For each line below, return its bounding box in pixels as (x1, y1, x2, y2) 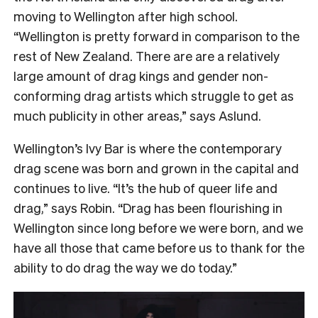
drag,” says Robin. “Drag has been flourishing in (13, 199, 283, 216)
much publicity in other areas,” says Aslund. (13, 106, 261, 124)
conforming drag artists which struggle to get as (13, 87, 294, 104)
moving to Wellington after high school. (13, 7, 238, 24)
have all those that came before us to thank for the (13, 238, 305, 256)
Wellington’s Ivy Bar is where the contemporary (13, 139, 282, 156)
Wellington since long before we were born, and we (13, 219, 303, 236)
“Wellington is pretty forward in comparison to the (13, 27, 300, 44)
